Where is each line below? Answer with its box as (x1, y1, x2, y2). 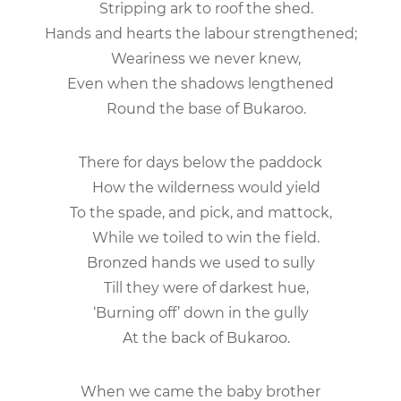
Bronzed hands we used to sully (86, 253, 315, 271)
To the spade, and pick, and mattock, (69, 203, 332, 221)
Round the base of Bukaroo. (95, 99, 306, 117)
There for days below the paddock (79, 153, 322, 171)
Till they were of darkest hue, (92, 278, 309, 296)
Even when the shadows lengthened (67, 74, 334, 92)
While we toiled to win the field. (81, 228, 320, 246)
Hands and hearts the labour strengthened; (44, 24, 357, 42)
